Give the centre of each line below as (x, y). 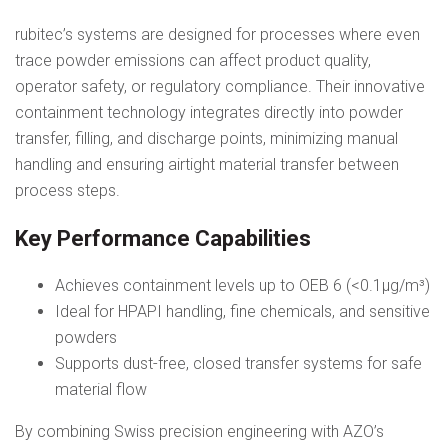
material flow (101, 390)
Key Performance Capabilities (163, 239)
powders (86, 338)
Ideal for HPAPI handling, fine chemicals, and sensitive (242, 312)
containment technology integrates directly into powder (209, 113)
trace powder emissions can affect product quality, (193, 61)
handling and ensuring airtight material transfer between (207, 165)
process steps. (67, 191)
